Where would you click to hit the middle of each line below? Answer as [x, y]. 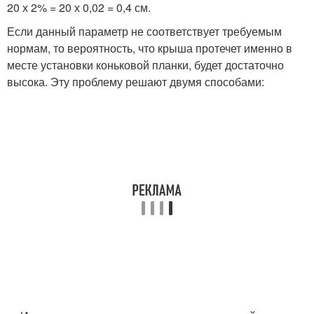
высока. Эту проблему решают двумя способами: [136, 82]
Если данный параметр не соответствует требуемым [144, 31]
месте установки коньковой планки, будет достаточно [145, 65]
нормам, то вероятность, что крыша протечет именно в [150, 48]
